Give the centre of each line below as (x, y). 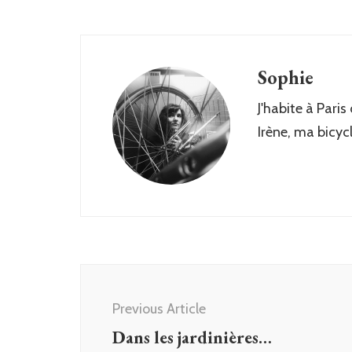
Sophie (286, 77)
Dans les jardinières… (192, 337)
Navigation (131, 299)
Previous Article (159, 308)
